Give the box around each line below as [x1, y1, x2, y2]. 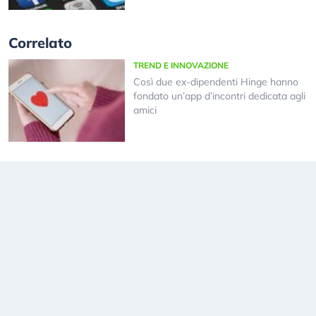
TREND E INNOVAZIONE [133, 60, 229, 71]
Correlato [8, 34, 72, 52]
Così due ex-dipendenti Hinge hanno [133, 75, 298, 89]
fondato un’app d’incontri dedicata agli [133, 90, 305, 103]
